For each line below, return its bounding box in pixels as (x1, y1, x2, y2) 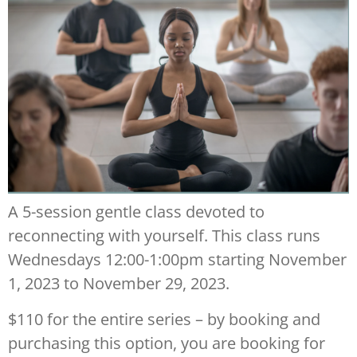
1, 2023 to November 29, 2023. (8, 273, 229, 295)
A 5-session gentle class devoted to (8, 201, 265, 223)
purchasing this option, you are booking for (8, 331, 325, 354)
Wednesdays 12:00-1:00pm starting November (8, 249, 347, 271)
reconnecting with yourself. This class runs (8, 225, 320, 247)
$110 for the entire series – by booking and (8, 308, 320, 330)
